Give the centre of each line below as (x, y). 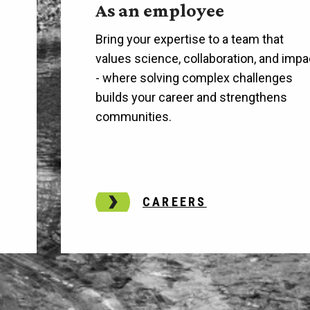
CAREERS (175, 201)
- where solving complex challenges (194, 77)
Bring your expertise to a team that (190, 39)
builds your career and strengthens (192, 97)
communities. (134, 116)
